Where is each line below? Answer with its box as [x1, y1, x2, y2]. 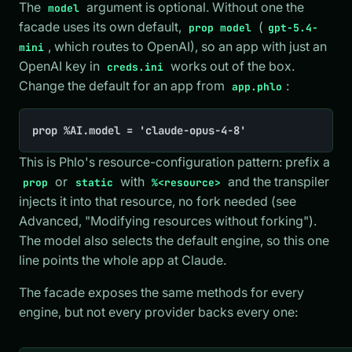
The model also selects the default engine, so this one [19, 232, 329, 248]
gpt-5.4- [267, 20, 318, 35]
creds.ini [107, 60, 164, 74]
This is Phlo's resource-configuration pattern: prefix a [19, 153, 330, 170]
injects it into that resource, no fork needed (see [19, 192, 296, 209]
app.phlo [232, 79, 283, 93]
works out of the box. [167, 57, 295, 74]
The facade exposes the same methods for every [19, 284, 304, 300]
